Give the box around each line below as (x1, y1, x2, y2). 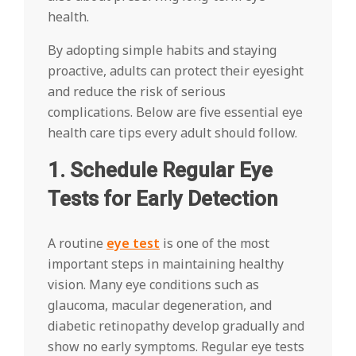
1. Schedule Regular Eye (48, 158, 273, 183)
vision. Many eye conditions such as (48, 276, 259, 294)
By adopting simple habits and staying (48, 41, 277, 60)
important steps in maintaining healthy (48, 255, 284, 273)
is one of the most (160, 234, 269, 253)
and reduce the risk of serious (48, 83, 226, 101)
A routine (48, 234, 106, 253)
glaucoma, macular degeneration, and (48, 296, 272, 315)
